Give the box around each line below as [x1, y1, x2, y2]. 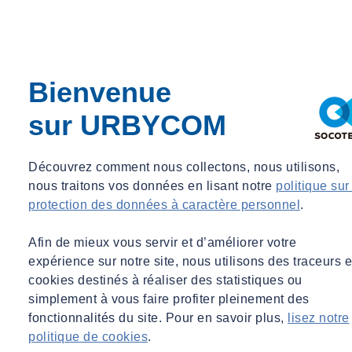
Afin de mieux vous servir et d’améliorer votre [28, 236, 296, 249]
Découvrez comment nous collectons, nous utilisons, [28, 160, 339, 174]
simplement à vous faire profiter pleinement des [28, 292, 310, 306]
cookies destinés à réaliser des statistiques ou [28, 273, 302, 287]
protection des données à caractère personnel [28, 198, 300, 211]
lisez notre [288, 311, 350, 324]
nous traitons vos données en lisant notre [28, 179, 276, 192]
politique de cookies [28, 330, 148, 343]
